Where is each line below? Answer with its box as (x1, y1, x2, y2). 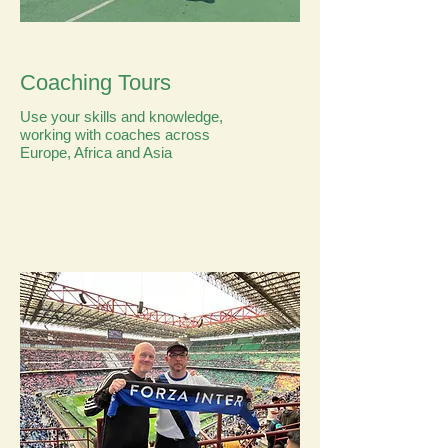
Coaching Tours (20, 70, 171, 95)
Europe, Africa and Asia (20, 144, 172, 161)
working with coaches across (20, 126, 210, 143)
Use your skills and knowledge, (20, 108, 223, 125)
